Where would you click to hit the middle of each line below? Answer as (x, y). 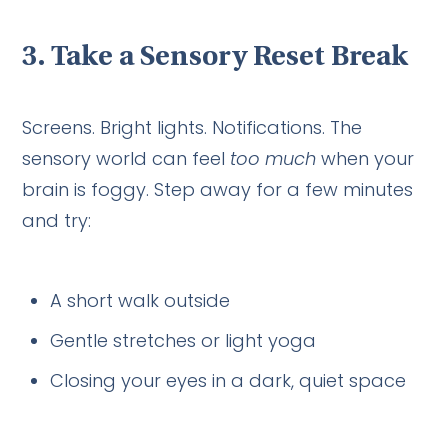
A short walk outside (140, 300)
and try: (57, 220)
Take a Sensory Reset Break (230, 57)
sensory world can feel (126, 158)
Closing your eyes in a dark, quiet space (228, 380)
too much (273, 158)
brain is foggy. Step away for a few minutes (218, 189)
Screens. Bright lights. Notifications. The (192, 127)
